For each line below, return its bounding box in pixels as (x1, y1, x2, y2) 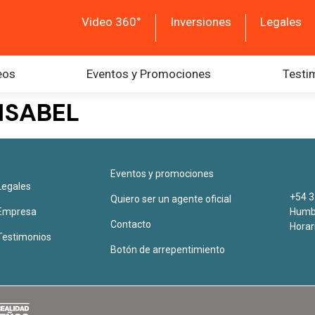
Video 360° (82, 15, 141, 29)
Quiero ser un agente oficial (110, 193, 231, 205)
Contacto (110, 219, 151, 230)
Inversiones (170, 15, 231, 29)
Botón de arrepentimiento (110, 244, 225, 255)
